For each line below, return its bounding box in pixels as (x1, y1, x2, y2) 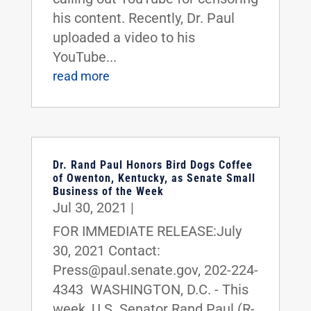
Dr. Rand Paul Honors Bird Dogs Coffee (52, 158, 253, 171)
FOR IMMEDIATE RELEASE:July (52, 222, 242, 239)
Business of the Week (52, 184, 164, 198)
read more (52, 68, 110, 83)
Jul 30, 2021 (52, 199, 127, 216)
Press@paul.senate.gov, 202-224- (52, 261, 258, 278)
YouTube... (52, 48, 117, 65)
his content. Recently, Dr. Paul (52, 9, 235, 26)
